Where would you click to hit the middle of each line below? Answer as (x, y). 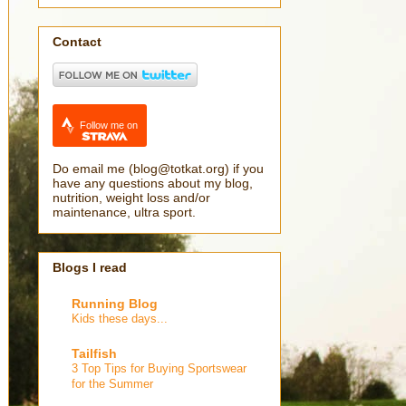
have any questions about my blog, (153, 184)
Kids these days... (120, 319)
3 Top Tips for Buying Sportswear (159, 369)
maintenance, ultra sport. (124, 213)
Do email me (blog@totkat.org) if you (158, 169)
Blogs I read (90, 268)
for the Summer (112, 384)
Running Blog (115, 304)
